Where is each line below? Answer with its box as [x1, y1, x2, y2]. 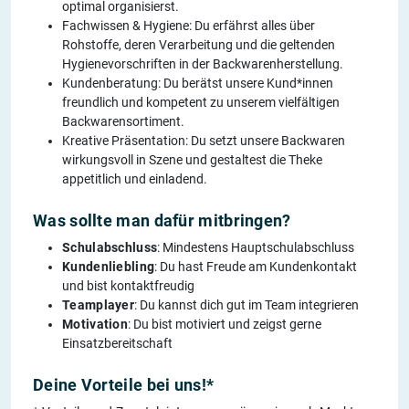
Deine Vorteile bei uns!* [33, 375, 215, 395]
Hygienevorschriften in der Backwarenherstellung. [62, 57, 343, 72]
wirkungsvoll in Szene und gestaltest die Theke [62, 152, 322, 168]
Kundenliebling [62, 259, 155, 275]
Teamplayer [62, 298, 134, 313]
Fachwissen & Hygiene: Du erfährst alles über [62, 18, 315, 34]
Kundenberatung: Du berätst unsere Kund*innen [62, 76, 333, 91]
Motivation [62, 317, 128, 332]
